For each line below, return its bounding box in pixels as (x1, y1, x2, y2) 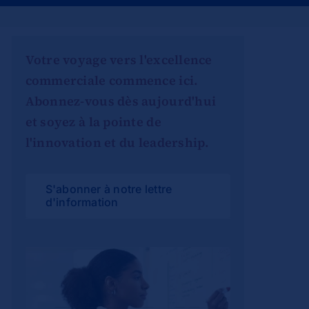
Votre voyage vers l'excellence (25, 51, 212, 69)
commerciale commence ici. (25, 72, 199, 90)
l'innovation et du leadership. (25, 134, 210, 152)
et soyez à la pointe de (25, 113, 161, 131)
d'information (45, 195, 119, 210)
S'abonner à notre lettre (45, 182, 172, 197)
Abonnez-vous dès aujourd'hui (25, 92, 217, 110)
